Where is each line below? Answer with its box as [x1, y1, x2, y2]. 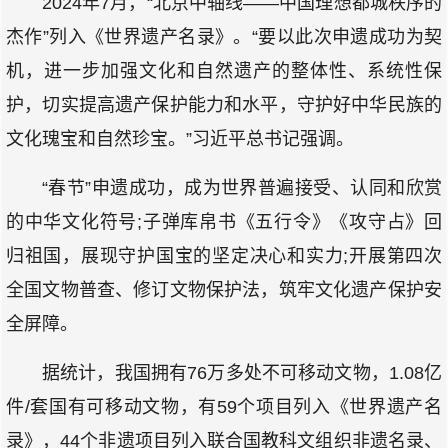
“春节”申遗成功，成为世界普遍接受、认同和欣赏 [42, 178, 442, 198]
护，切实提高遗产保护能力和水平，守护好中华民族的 [6, 95, 442, 115]
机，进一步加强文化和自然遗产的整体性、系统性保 [6, 61, 442, 81]
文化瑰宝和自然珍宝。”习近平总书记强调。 [6, 129, 354, 149]
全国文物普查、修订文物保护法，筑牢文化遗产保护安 [6, 280, 442, 300]
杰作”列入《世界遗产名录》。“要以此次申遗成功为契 [6, 27, 442, 47]
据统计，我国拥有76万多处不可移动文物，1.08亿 [42, 363, 442, 383]
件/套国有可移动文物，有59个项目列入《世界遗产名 [6, 397, 442, 417]
